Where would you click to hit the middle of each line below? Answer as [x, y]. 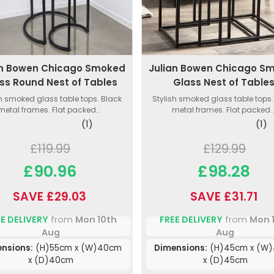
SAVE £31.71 [224, 197]
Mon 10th [96, 220]
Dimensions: [180, 248]
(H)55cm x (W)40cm [78, 248]
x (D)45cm [225, 261]
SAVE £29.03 [50, 197]
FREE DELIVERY [191, 220]
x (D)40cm [51, 261]
